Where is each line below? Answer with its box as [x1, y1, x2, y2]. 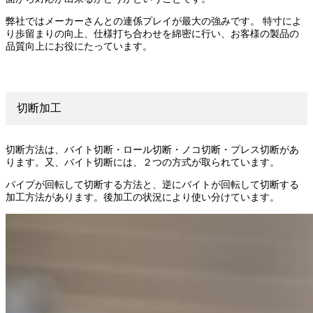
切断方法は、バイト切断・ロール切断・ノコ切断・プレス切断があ [6, 144, 299, 155]
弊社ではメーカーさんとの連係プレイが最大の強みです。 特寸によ [6, 15, 302, 27]
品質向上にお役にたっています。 [6, 41, 152, 52]
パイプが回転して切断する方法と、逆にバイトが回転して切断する [6, 179, 299, 190]
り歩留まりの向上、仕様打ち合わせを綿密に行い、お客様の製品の [6, 28, 299, 39]
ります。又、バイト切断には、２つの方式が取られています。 [6, 156, 279, 168]
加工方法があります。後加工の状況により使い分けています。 [6, 191, 279, 203]
